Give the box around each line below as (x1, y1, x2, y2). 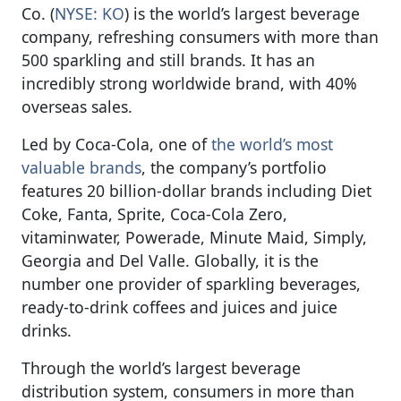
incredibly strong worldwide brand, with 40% (21, 72, 357, 94)
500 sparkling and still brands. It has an (21, 48, 315, 71)
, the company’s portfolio (141, 156, 327, 178)
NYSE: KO (55, 2, 124, 24)
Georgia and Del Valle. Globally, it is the (21, 249, 319, 271)
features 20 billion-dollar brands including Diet (21, 179, 371, 201)
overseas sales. (21, 95, 132, 117)
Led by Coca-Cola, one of (21, 132, 211, 155)
